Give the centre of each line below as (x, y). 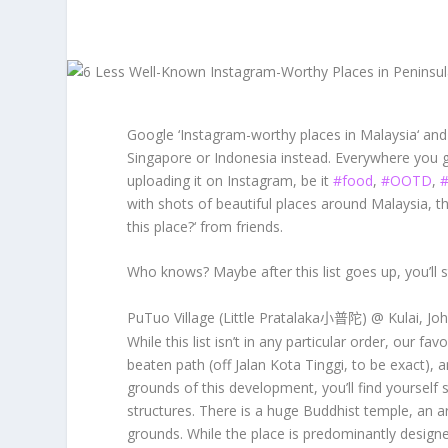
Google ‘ (154, 134)
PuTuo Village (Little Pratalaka (224, 317)
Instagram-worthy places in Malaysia (299, 134)
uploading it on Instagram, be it (230, 180)
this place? (161, 226)
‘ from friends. (239, 226)
